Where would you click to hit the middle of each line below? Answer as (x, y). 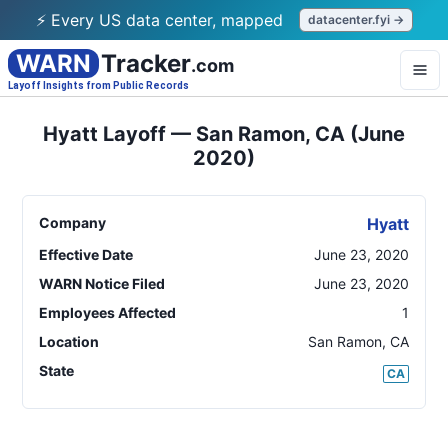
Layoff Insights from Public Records (98, 85)
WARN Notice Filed (102, 283)
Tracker (146, 63)
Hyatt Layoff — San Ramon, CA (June (224, 134)
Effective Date (86, 254)
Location (69, 341)
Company (72, 222)
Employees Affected (107, 312)
